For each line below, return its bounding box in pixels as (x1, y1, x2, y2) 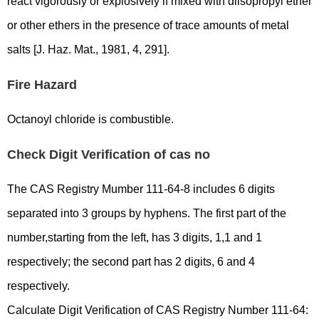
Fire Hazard (7, 78, 77, 92)
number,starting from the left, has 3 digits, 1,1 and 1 (7, 231, 262, 244)
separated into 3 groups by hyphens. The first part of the (7, 207, 286, 219)
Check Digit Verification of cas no (7, 147, 210, 162)
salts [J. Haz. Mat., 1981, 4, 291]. (7, 43, 169, 56)
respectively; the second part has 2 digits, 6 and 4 (7, 256, 255, 268)
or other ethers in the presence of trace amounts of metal (7, 19, 289, 31)
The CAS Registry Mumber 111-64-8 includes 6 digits (7, 183, 275, 195)
